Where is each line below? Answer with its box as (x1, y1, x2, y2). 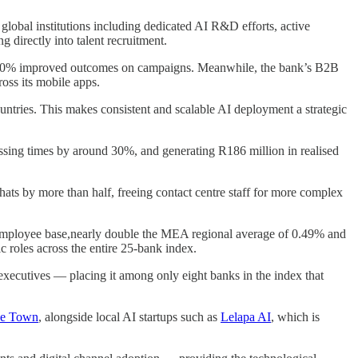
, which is (271, 309, 320, 324)
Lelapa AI (221, 309, 271, 324)
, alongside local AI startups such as (38, 309, 221, 324)
